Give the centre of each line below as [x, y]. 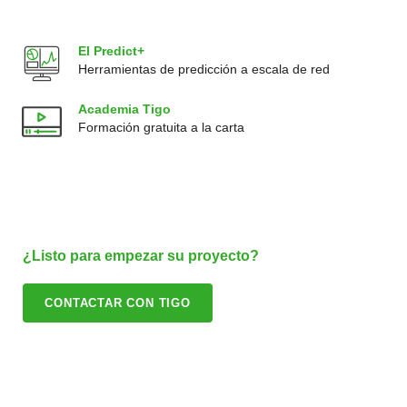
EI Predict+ [112, 51]
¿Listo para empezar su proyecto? [141, 256]
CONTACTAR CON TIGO [118, 303]
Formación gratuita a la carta [162, 127]
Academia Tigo [125, 109]
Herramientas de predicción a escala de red [204, 69]
